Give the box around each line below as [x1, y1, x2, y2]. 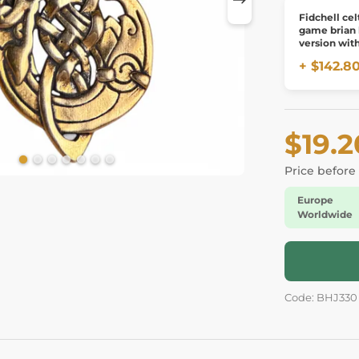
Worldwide [297, 208, 353, 220]
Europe [297, 194, 333, 206]
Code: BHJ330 [284, 292, 357, 304]
